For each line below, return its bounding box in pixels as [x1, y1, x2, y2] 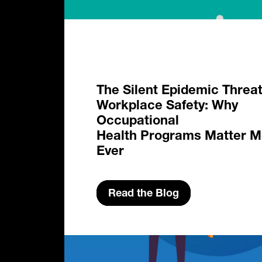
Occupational [96, 115, 179, 129]
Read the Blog [108, 188, 179, 199]
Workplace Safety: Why [96, 99, 238, 113]
